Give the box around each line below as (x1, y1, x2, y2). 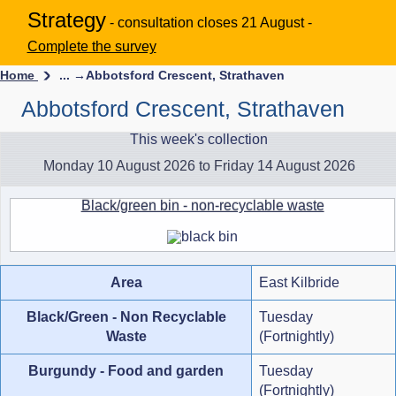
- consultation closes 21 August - (109, 14, 312, 30)
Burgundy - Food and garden (28, 362, 224, 378)
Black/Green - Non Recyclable (26, 308, 226, 324)
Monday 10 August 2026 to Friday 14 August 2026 (42, 157, 355, 173)
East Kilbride (259, 274, 339, 290)
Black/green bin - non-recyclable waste (80, 198, 324, 214)
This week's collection (130, 131, 268, 147)
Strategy (27, 7, 106, 32)
